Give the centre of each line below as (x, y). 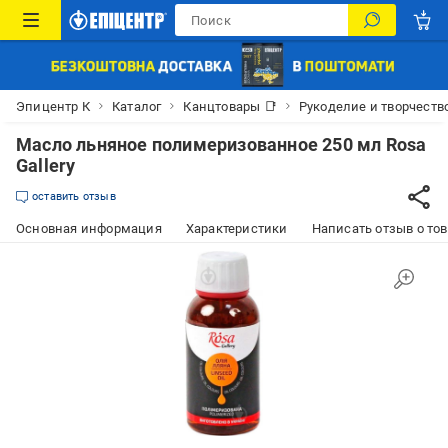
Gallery (46, 165)
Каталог (137, 106)
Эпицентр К (53, 106)
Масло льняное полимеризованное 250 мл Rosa (221, 144)
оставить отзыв (74, 196)
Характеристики (236, 228)
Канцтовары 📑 (230, 106)
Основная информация (89, 228)
